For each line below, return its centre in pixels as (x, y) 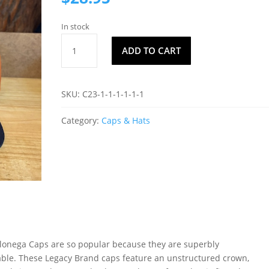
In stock (75, 27)
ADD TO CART (151, 51)
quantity (77, 82)
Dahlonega (82, 40)
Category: (81, 120)
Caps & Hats (125, 120)
